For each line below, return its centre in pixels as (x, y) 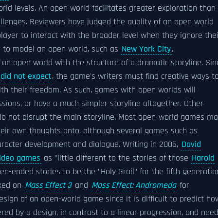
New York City (146, 49)
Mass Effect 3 (48, 185)
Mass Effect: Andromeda (134, 185)
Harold (203, 158)
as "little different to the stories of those (116, 158)
